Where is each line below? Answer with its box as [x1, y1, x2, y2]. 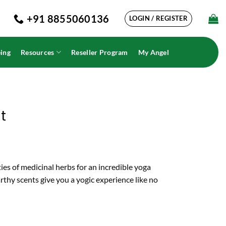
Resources [21, 48, 54, 56]
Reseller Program [71, 48, 128, 56]
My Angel [138, 48, 169, 56]
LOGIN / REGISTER [129, 14, 188, 22]
